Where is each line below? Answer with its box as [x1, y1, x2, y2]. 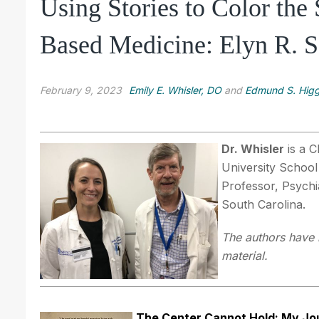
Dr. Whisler [221, 141, 284, 156]
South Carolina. [221, 197, 305, 211]
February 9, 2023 [40, 84, 122, 97]
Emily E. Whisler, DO [129, 84, 221, 97]
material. [221, 248, 268, 263]
